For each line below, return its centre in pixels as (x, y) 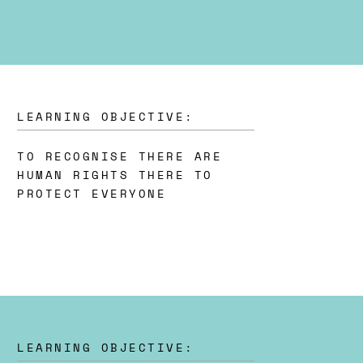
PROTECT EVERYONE (92, 193)
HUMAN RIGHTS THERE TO (115, 174)
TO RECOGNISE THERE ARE (120, 156)
